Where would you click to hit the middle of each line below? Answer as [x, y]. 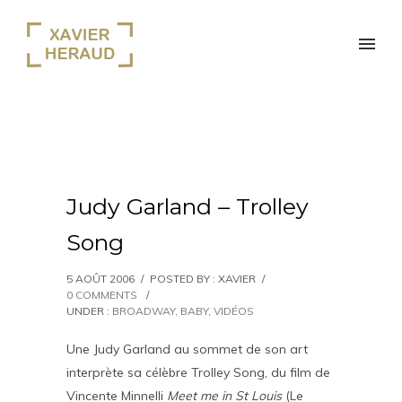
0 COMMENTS [102, 295]
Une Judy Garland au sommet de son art [187, 349]
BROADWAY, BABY [160, 311]
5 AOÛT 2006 [100, 279]
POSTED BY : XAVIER [203, 279]
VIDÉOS [234, 311]
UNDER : [89, 311]
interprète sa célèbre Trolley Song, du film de [198, 372]
